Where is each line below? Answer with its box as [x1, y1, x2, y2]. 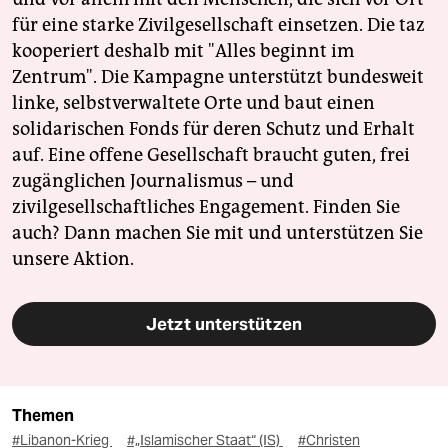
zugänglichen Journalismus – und [12, 170, 294, 193]
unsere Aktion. [12, 248, 134, 271]
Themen [12, 406, 74, 426]
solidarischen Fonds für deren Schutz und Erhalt [12, 118, 415, 141]
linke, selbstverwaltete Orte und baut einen [12, 92, 375, 115]
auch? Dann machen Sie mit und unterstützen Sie [12, 222, 423, 245]
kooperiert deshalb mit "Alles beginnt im [12, 40, 354, 63]
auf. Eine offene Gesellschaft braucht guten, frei [12, 144, 410, 167]
